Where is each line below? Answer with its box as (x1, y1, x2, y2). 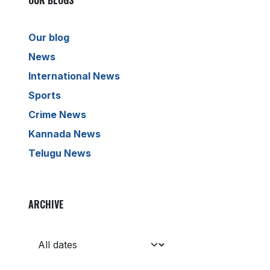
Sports (28, 89, 61, 102)
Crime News (28, 108, 86, 121)
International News (28, 70, 120, 83)
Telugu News (28, 147, 91, 160)
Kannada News (28, 128, 101, 140)
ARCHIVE (28, 197, 64, 212)
